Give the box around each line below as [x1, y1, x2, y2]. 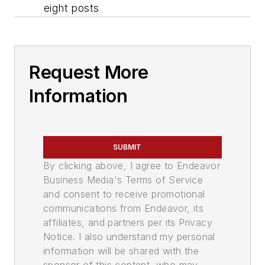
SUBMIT [113, 143, 141, 152]
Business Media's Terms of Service [43, 174, 203, 186]
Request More [29, 62, 148, 83]
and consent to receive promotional [43, 188, 205, 201]
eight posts [44, 2, 99, 15]
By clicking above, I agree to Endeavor [43, 160, 221, 172]
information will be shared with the [43, 245, 199, 257]
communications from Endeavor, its [43, 202, 204, 215]
